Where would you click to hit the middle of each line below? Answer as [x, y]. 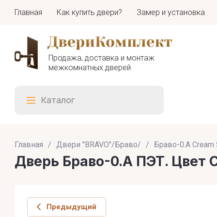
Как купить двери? [89, 12]
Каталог [58, 100]
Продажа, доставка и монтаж [101, 58]
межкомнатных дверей [90, 67]
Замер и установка [171, 12]
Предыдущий [71, 207]
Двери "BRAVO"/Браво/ [99, 145]
